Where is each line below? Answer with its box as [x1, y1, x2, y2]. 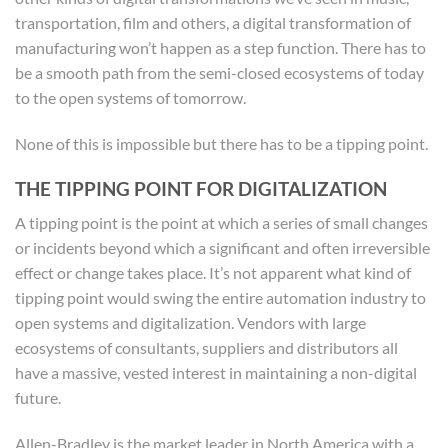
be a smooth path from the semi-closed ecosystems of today [15, 63, 424, 82]
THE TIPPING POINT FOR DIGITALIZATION [15, 176, 387, 200]
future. [15, 388, 61, 408]
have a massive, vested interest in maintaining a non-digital [15, 363, 417, 383]
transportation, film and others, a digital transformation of [15, 13, 411, 32]
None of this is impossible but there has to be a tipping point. [15, 133, 428, 153]
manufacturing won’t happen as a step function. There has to [15, 38, 426, 57]
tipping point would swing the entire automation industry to [15, 288, 426, 308]
